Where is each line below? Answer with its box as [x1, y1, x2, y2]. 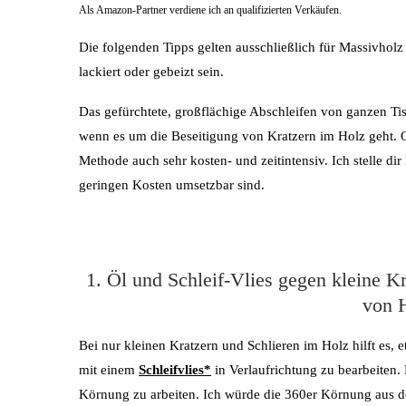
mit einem [79, 362, 139, 377]
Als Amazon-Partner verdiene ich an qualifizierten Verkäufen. [79, 3, 342, 16]
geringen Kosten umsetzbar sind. [79, 177, 265, 192]
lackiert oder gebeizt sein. [79, 63, 224, 79]
